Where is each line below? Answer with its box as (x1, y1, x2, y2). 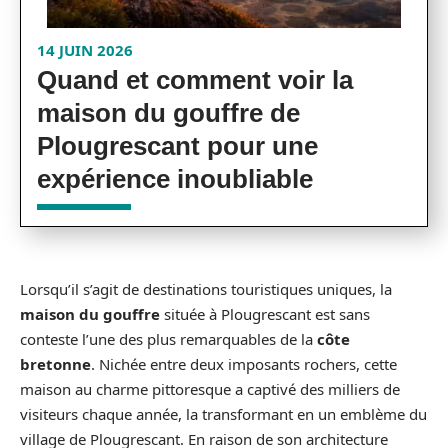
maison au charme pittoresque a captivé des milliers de (20, 379, 400, 399)
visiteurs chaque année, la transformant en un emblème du (20, 404, 427, 424)
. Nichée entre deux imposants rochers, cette (91, 354, 397, 374)
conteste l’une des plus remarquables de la (20, 329, 317, 349)
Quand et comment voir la (37, 65, 353, 95)
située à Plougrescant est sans (160, 304, 370, 324)
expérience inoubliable (37, 164, 313, 194)
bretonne (20, 354, 91, 374)
